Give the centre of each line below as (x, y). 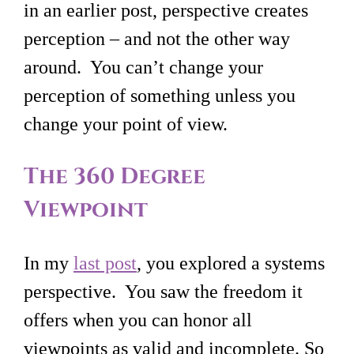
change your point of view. (126, 124)
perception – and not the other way (157, 39)
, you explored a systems (231, 264)
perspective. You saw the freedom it (163, 292)
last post (105, 264)
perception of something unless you (160, 96)
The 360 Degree (115, 177)
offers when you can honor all (138, 320)
